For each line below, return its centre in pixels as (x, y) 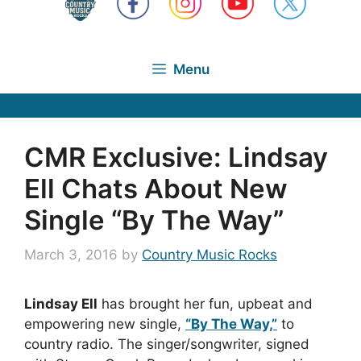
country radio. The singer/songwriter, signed (167, 344)
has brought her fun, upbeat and (205, 304)
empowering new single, (105, 324)
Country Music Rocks (210, 255)
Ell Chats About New (156, 188)
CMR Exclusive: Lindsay (176, 157)
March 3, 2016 (71, 255)
